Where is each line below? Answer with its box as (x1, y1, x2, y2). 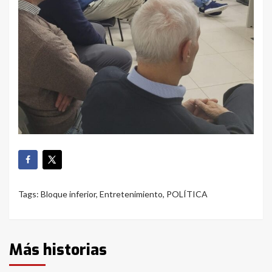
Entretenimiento (100, 189, 163, 200)
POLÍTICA (166, 189, 208, 200)
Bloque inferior (41, 189, 96, 200)
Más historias (9, 240, 107, 260)
